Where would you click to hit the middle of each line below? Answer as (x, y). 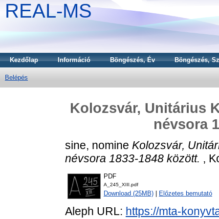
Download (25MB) (129, 194)
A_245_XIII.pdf (121, 185)
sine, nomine (97, 145)
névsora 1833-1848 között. (132, 158)
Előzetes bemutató (186, 194)
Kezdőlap (24, 60)
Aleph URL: (95, 211)
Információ (74, 60)
